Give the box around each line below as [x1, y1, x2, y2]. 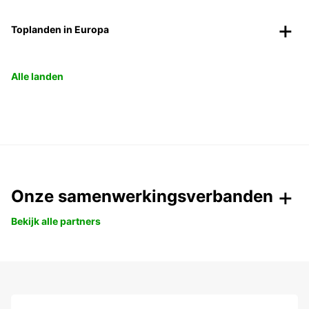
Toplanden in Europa [11, 23, 109, 36]
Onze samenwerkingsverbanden [11, 186, 273, 207]
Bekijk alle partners [11, 215, 101, 228]
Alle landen [11, 70, 63, 83]
